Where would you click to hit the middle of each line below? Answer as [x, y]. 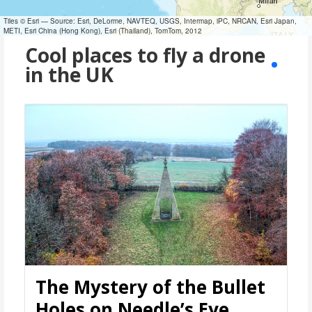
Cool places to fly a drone [145, 55]
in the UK [69, 75]
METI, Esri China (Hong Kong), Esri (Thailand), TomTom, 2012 [102, 30]
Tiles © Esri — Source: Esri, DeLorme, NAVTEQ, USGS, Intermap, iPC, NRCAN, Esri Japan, [150, 21]
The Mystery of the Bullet [150, 287]
